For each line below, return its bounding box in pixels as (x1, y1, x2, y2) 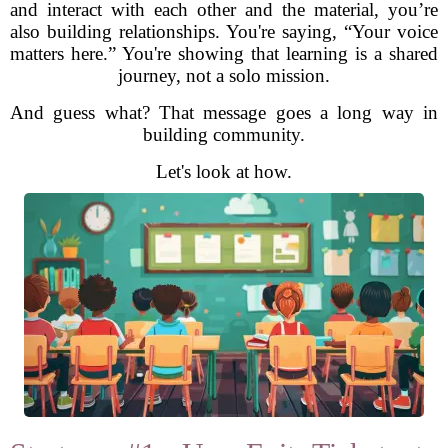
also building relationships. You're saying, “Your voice (10, 21, 438, 42)
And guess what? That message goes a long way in (10, 102, 438, 123)
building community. (143, 124, 305, 145)
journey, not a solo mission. (118, 65, 330, 86)
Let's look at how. (156, 161, 292, 182)
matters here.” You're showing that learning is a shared (10, 43, 438, 64)
